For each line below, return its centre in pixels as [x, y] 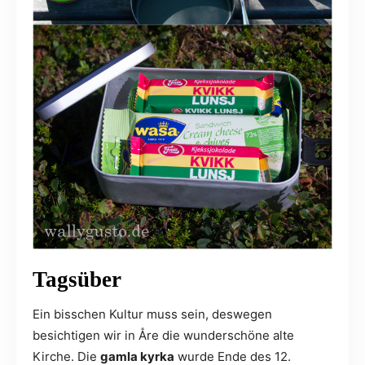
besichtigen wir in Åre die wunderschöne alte [163, 336]
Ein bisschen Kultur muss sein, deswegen [152, 314]
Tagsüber [77, 280]
